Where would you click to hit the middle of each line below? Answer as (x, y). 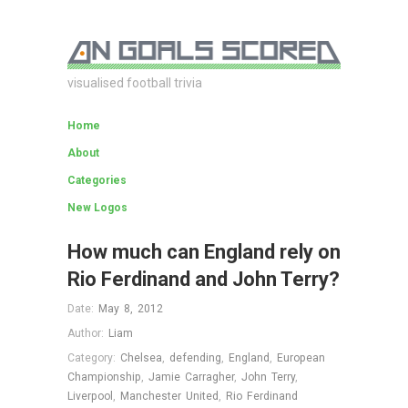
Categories (97, 180)
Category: (94, 357)
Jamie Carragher (191, 377)
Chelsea (141, 357)
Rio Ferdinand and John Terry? (204, 279)
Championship (104, 377)
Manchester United (169, 396)
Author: (88, 333)
